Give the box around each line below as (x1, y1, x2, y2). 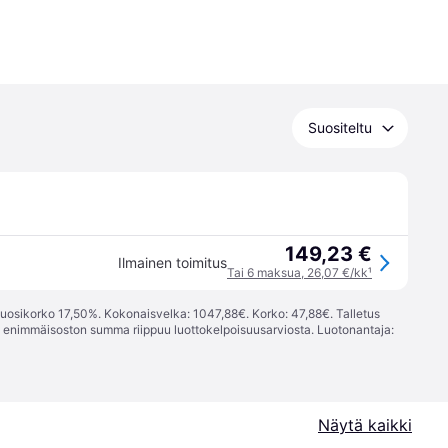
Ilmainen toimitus (118, 254, 227, 271)
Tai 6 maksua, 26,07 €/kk (227, 265, 368, 280)
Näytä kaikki (318, 415, 412, 435)
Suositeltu (308, 119, 372, 136)
